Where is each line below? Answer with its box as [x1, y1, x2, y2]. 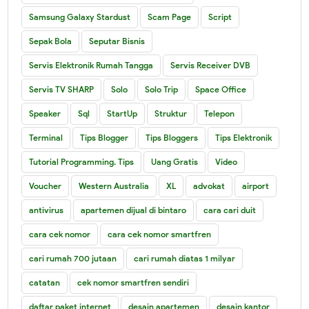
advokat [193, 180, 226, 191]
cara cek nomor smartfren [108, 228, 212, 239]
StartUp [107, 108, 138, 119]
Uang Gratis [151, 156, 199, 167]
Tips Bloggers [146, 132, 199, 143]
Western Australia [79, 180, 150, 191]
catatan [29, 277, 61, 288]
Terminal [29, 132, 63, 143]
